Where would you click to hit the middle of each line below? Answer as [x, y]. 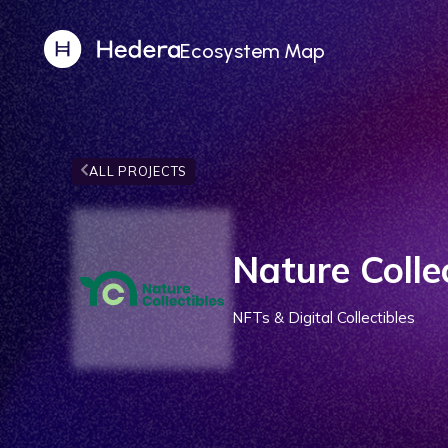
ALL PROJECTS [138, 170]
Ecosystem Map [252, 50]
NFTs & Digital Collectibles [323, 318]
